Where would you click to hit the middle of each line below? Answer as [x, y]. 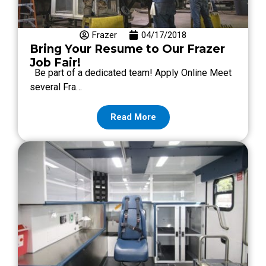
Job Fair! [55, 62]
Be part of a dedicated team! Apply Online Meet [131, 72]
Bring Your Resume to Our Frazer [127, 49]
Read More [133, 117]
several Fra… [56, 87]
